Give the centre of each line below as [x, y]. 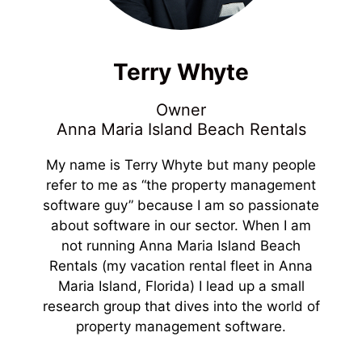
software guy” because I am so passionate [181, 205]
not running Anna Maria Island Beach [181, 246]
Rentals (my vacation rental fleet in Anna [181, 266]
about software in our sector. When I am [181, 225]
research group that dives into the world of [181, 306]
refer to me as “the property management [181, 185]
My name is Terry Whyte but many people [181, 165]
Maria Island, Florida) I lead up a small [181, 286]
